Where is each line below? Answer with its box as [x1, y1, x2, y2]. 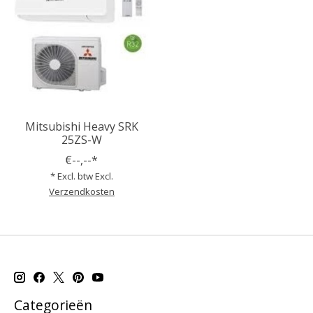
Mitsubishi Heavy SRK [24, 118, 138, 134]
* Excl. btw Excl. [50, 169, 113, 182]
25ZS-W [61, 131, 102, 147]
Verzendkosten [48, 184, 115, 198]
